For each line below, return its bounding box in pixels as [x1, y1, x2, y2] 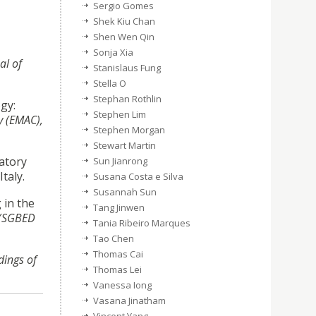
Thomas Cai [93, 248, 143, 260]
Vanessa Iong [93, 279, 152, 291]
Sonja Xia [93, 46, 133, 59]
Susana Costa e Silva [93, 170, 183, 183]
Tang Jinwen [93, 201, 145, 214]
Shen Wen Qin [93, 30, 154, 43]
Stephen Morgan [93, 123, 165, 136]
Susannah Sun [93, 186, 157, 198]
